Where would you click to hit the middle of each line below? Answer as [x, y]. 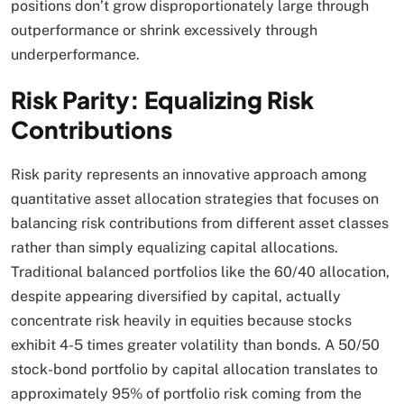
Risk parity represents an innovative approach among [189, 175]
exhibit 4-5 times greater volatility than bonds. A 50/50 [195, 345]
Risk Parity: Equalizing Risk [162, 100]
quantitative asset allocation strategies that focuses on [195, 199]
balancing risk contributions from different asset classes [200, 224]
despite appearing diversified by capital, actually [176, 297]
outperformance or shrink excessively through [164, 31]
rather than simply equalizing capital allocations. [174, 248]
